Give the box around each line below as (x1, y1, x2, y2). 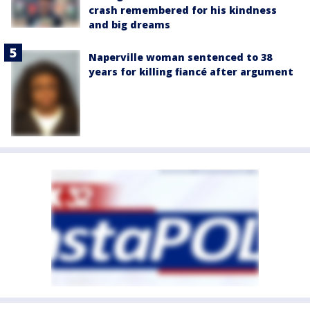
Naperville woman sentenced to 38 (89, 51, 272, 64)
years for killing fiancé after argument (89, 65, 293, 79)
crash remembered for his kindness (89, 3, 277, 17)
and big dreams (89, 18, 170, 32)
